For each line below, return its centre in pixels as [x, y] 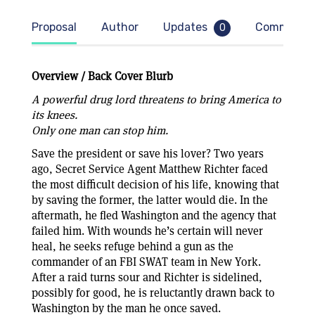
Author [120, 27]
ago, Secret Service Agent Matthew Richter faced [150, 169]
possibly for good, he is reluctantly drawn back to [153, 293]
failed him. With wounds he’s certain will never [147, 231]
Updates [187, 27]
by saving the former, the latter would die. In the [150, 200]
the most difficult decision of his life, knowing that [155, 185]
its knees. [56, 115]
